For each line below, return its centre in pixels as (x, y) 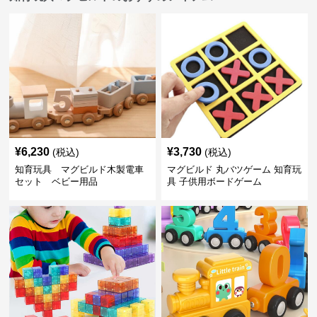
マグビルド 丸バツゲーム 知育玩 (234, 169)
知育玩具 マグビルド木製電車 (80, 169)
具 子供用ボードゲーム (214, 181)
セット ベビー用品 (57, 181)
